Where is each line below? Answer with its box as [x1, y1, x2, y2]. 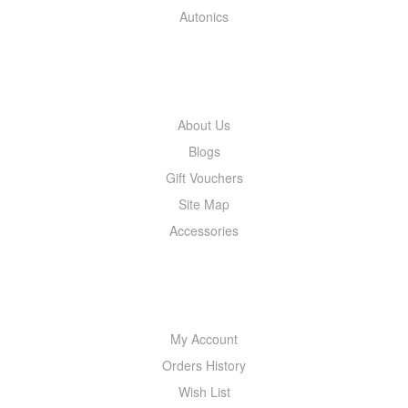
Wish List [178, 382, 230, 401]
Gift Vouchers [165, 168, 243, 187]
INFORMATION [159, 63, 249, 78]
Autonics [179, 6, 229, 25]
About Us [178, 115, 230, 134]
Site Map [178, 194, 229, 213]
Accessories [169, 220, 239, 240]
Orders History [162, 355, 246, 374]
